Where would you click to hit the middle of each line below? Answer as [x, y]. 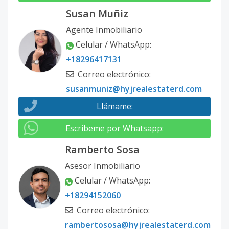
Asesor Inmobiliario [102, 166]
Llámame [114, 107]
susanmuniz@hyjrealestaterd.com [134, 89]
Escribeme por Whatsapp [114, 129]
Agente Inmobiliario [104, 30]
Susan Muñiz [97, 14]
